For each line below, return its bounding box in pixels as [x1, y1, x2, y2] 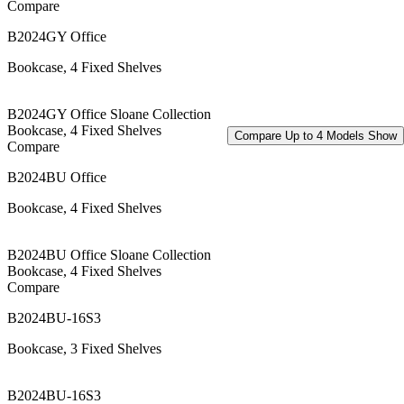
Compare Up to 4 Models [234, 129, 368, 143]
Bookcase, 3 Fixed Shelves [7, 340, 161, 356]
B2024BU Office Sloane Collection [7, 246, 211, 262]
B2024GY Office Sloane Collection [7, 106, 211, 122]
